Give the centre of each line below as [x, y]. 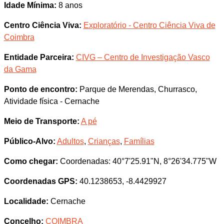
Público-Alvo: [29, 141]
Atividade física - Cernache [51, 101]
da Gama [20, 69]
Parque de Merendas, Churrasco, [137, 89]
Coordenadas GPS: [40, 181]
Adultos [70, 141]
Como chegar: [31, 161]
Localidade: [26, 201]
